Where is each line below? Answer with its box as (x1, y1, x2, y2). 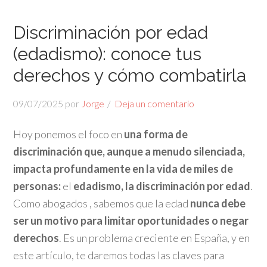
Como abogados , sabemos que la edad (13, 197, 189, 210)
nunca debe (188, 197, 246, 210)
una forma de (124, 128, 188, 141)
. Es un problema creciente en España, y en (59, 231, 250, 244)
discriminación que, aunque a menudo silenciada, (13, 145, 246, 158)
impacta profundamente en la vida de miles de (13, 162, 234, 175)
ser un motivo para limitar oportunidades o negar (13, 214, 249, 227)
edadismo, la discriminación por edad (73, 179, 251, 193)
